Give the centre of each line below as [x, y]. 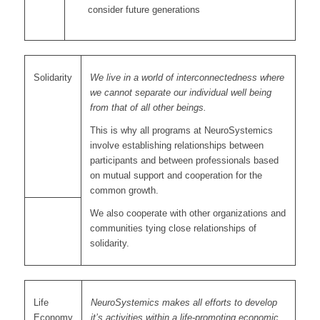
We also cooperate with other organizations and [187, 213]
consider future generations [144, 9]
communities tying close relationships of [173, 228]
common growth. [124, 190]
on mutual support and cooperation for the [176, 175]
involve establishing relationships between [176, 145]
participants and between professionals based [184, 160]
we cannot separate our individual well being [180, 92]
